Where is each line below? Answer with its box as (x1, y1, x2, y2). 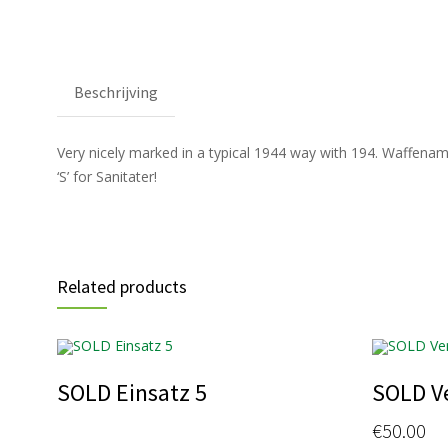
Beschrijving (74, 81, 158, 102)
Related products (57, 274, 187, 298)
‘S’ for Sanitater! (57, 166, 157, 186)
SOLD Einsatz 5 (57, 376, 207, 408)
